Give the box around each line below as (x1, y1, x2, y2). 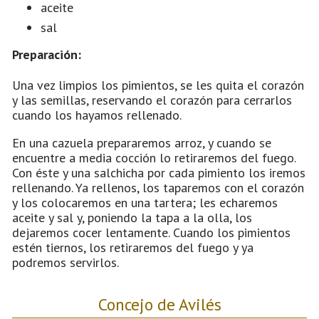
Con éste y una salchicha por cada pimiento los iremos (12, 164, 305, 181)
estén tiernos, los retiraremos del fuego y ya (12, 239, 253, 256)
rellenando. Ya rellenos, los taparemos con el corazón (12, 179, 304, 196)
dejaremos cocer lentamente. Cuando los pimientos (12, 224, 291, 241)
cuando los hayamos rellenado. (12, 106, 182, 123)
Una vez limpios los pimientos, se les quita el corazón (12, 76, 304, 93)
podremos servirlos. (12, 253, 119, 271)
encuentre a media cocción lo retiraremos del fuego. (12, 149, 296, 166)
